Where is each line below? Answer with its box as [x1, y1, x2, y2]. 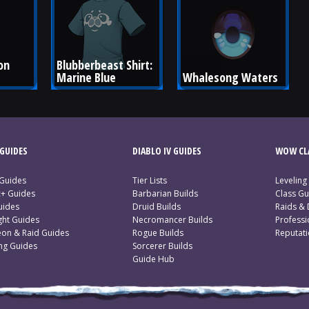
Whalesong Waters [182, 68, 278, 86]
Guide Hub [132, 253, 175, 265]
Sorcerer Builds [132, 240, 192, 252]
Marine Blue [57, 68, 117, 86]
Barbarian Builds [132, 188, 198, 199]
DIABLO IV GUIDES [132, 144, 201, 157]
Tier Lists [132, 175, 167, 186]
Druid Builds [132, 201, 181, 212]
